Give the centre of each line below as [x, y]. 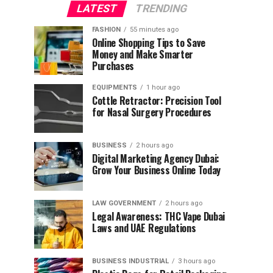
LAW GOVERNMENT [124, 203]
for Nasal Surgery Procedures [152, 112]
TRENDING [161, 8]
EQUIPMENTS [115, 87]
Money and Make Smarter [143, 54]
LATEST [97, 8]
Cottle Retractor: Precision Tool [157, 100]
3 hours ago [197, 261]
